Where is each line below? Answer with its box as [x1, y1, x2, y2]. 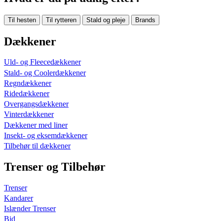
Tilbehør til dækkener [4, 141, 71, 150]
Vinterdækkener [4, 110, 54, 119]
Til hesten [8, 16, 36, 24]
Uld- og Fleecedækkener [4, 58, 81, 67]
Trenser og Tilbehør [4, 160, 106, 173]
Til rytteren [46, 16, 76, 24]
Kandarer [4, 193, 33, 202]
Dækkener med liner [4, 120, 68, 129]
